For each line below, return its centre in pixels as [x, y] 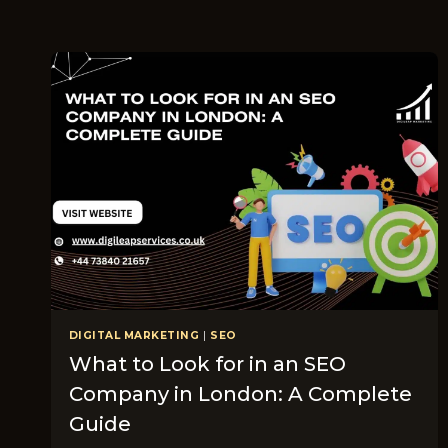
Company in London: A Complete [240, 394]
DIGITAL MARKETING [134, 335]
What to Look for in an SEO [207, 364]
